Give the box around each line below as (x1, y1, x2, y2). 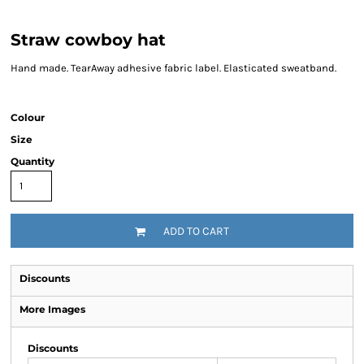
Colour (11, 111, 45, 123)
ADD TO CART (163, 224, 229, 239)
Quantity (11, 155, 54, 167)
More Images (19, 303, 85, 315)
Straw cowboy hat (11, 30, 166, 50)
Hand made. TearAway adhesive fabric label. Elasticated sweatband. (11, 62, 341, 74)
